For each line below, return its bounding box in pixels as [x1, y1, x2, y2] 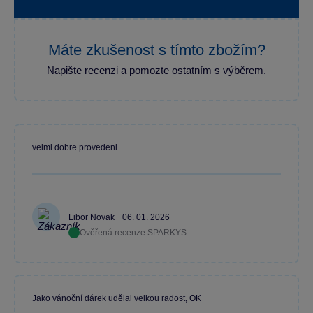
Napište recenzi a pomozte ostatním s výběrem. [47, 64, 266, 76]
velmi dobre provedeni [32, 143, 117, 152]
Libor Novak [68, 212, 117, 223]
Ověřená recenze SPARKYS [80, 228, 187, 238]
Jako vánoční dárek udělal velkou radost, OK [32, 293, 201, 303]
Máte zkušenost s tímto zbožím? [48, 41, 265, 59]
